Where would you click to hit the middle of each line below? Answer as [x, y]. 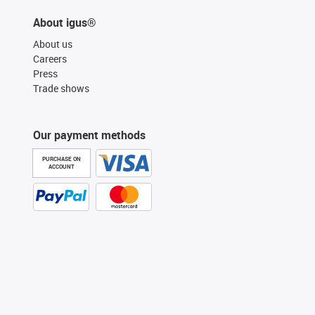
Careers [50, 58]
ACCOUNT [62, 166]
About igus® [65, 22]
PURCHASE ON [62, 159]
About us [53, 44]
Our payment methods [89, 135]
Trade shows [61, 88]
